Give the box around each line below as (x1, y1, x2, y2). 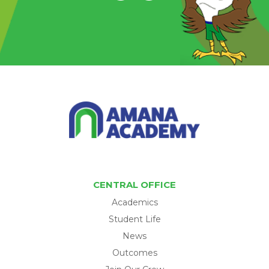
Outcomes (112, 247, 157, 258)
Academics (111, 196, 158, 208)
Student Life (108, 213, 161, 225)
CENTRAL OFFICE (93, 178, 176, 190)
